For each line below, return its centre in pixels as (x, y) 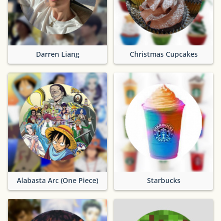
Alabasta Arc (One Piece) (57, 180)
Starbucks (164, 180)
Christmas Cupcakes (164, 54)
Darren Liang (57, 54)
